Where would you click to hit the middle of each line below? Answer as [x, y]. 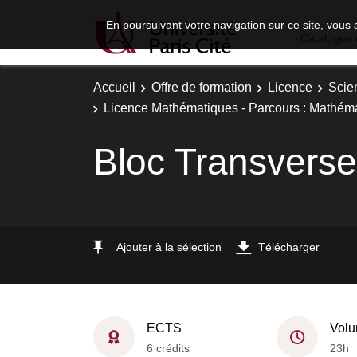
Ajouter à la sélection [169, 247]
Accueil [114, 87]
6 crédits [168, 348]
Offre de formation [202, 87]
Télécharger [289, 247]
